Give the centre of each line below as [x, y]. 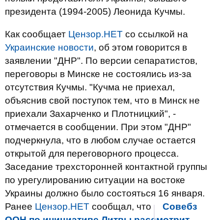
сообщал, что [122, 206]
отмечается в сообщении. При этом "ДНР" [98, 127]
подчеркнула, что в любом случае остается [100, 140]
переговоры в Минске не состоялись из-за [98, 74]
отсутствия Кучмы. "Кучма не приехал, [90, 87]
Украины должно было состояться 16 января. [105, 193]
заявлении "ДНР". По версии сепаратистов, [101, 61]
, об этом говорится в [140, 47]
